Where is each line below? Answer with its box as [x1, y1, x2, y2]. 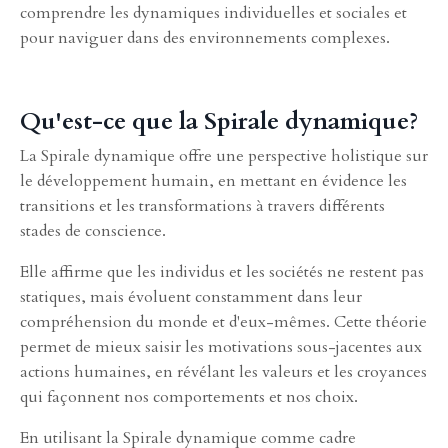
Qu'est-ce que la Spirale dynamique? [20, 104, 418, 138]
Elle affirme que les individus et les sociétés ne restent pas [20, 260, 424, 283]
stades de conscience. [20, 219, 166, 242]
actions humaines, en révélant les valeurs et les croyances [20, 360, 427, 383]
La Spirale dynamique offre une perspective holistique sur [20, 144, 428, 167]
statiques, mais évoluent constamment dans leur [20, 285, 362, 308]
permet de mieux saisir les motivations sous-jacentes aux [20, 335, 422, 358]
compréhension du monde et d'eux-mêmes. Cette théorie [20, 310, 427, 333]
